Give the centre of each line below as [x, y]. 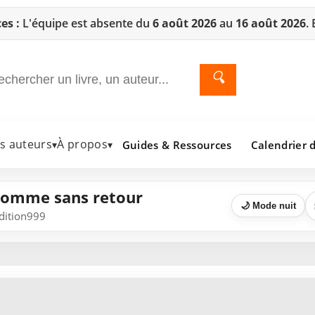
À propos [82, 144]
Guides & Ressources [177, 144]
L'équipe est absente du [86, 23]
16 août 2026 [270, 23]
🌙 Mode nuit [268, 206]
